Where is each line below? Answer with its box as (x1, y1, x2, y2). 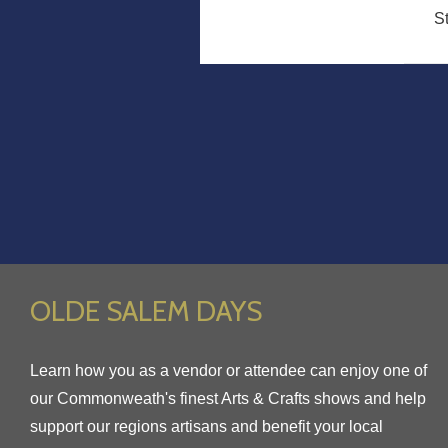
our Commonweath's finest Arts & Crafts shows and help (30, 390, 426, 407)
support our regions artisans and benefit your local (30, 418, 383, 435)
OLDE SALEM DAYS (30, 294, 262, 328)
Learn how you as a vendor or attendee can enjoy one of (30, 362, 427, 379)
